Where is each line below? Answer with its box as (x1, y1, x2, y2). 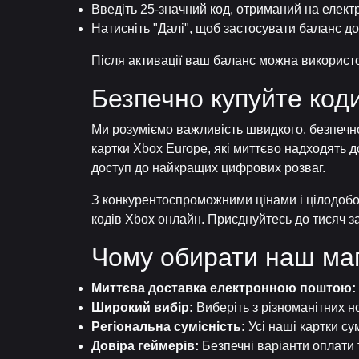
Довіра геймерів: (91, 339, 199, 353)
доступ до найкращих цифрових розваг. (91, 161, 325, 175)
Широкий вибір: (91, 301, 193, 314)
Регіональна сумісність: (91, 320, 245, 333)
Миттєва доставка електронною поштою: (91, 281, 356, 295)
